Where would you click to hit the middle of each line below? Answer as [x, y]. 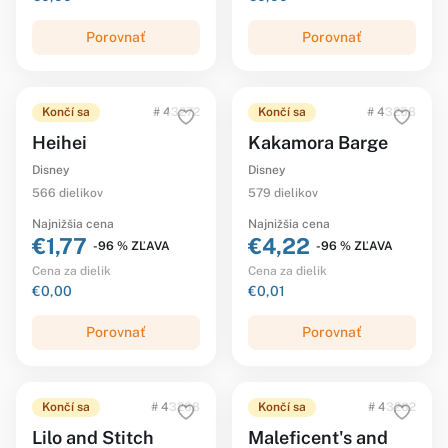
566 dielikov [67, 193]
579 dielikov [283, 193]
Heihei [59, 142]
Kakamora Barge [318, 142]
